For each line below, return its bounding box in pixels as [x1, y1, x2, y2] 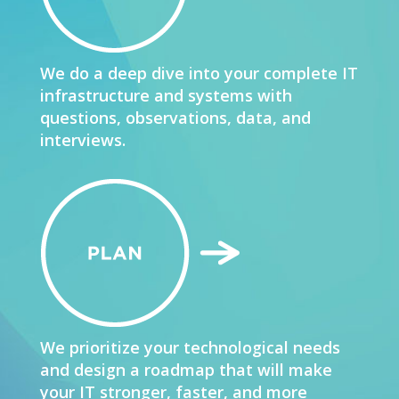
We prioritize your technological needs [39, 337, 340, 359]
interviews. [39, 129, 126, 151]
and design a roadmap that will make [39, 359, 332, 381]
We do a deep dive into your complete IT [39, 62, 358, 85]
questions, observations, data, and [39, 107, 311, 129]
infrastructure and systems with [39, 85, 292, 107]
